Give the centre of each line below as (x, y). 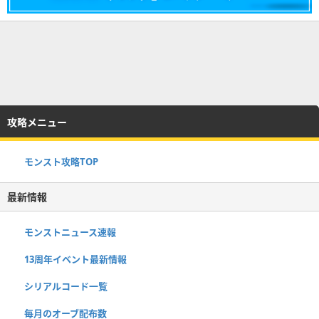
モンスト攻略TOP (61, 161)
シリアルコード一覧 (66, 286)
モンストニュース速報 (70, 232)
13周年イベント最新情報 (75, 259)
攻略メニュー (37, 122)
